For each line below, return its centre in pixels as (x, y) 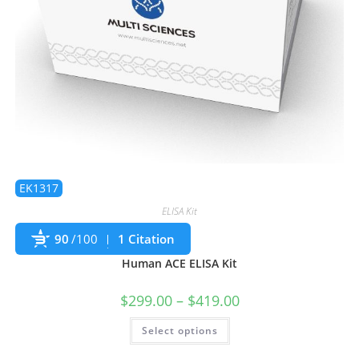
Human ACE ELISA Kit (179, 264)
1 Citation (146, 239)
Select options (179, 331)
